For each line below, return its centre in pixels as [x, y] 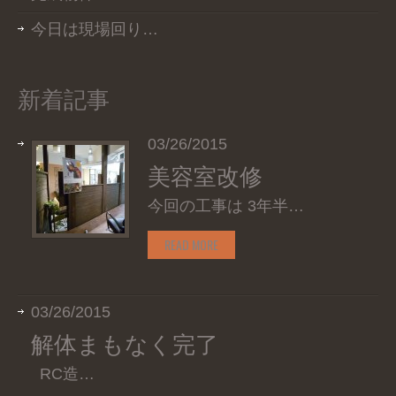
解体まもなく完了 [125, 342]
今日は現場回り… [95, 29]
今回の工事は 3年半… [226, 206]
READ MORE [191, 244]
